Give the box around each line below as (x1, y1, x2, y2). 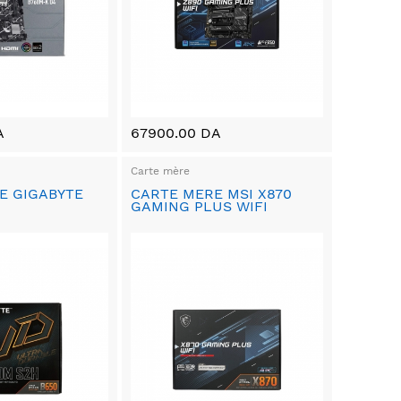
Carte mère (130, 164, 190, 177)
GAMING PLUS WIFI (130, 197, 268, 215)
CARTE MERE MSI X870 (130, 184, 292, 202)
